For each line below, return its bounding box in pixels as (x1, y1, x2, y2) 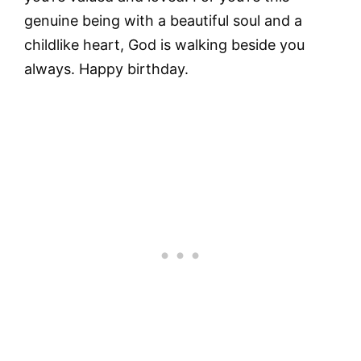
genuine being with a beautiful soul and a (24, 12, 302, 30)
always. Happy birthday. (24, 60, 189, 78)
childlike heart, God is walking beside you (24, 36, 305, 54)
